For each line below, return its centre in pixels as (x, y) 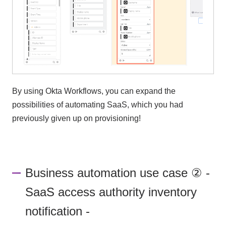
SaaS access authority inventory (111, 192)
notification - (58, 211)
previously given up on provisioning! (76, 118)
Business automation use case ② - (118, 173)
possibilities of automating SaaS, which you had (97, 104)
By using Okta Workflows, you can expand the (94, 91)
